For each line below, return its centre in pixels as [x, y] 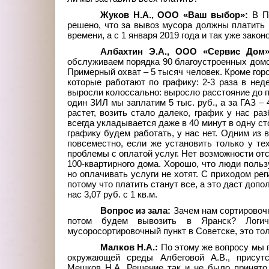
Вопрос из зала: [137, 211]
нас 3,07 [84, 195]
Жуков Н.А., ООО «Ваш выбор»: [176, 15]
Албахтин [122, 52]
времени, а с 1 [97, 36]
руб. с [116, 195]
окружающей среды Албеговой [136, 258]
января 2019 [154, 36]
